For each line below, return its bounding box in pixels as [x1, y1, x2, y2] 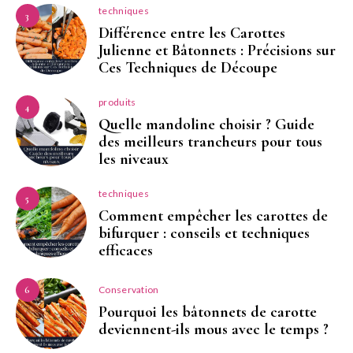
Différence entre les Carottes [98, 23, 285, 43]
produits [98, 95, 136, 108]
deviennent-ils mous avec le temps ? [98, 319, 329, 339]
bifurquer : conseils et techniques [98, 223, 310, 243]
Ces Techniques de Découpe [98, 58, 277, 77]
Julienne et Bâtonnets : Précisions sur [98, 40, 336, 60]
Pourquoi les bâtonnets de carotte [98, 302, 317, 321]
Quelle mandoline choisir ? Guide [98, 114, 314, 134]
